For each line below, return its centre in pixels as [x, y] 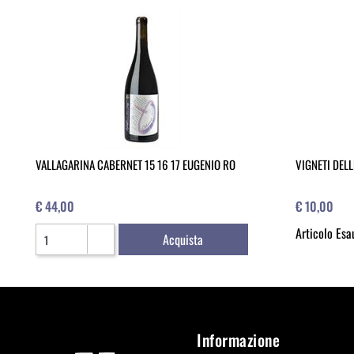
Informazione [238, 340]
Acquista [183, 240]
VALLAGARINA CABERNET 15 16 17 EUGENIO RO [136, 165]
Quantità [55, 233]
